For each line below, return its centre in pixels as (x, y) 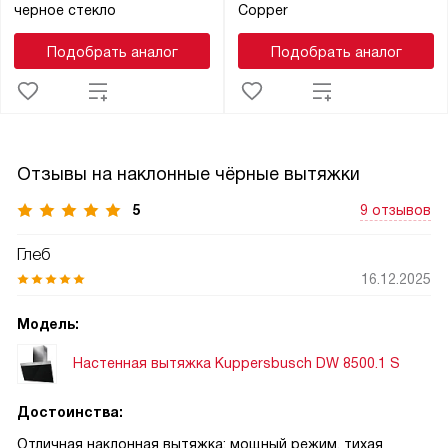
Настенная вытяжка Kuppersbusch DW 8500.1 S (236, 363)
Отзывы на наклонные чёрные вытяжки (188, 173)
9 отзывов (395, 209)
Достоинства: (70, 411)
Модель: (48, 323)
